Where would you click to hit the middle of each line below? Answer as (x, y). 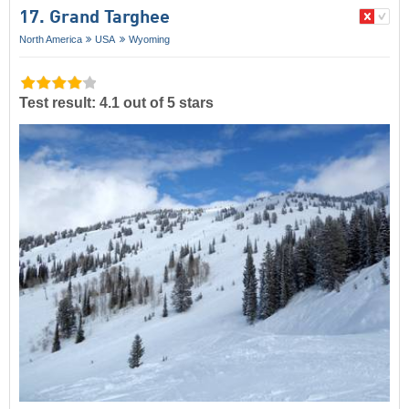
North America (51, 40)
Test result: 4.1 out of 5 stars (116, 102)
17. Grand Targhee (94, 19)
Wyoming (149, 40)
